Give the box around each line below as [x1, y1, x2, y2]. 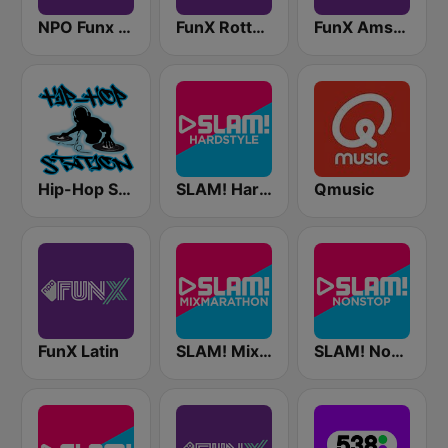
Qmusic [314, 179, 374, 199]
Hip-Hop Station [118, 179, 131, 199]
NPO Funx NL [118, 17, 131, 37]
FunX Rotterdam [252, 17, 265, 37]
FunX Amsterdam [393, 17, 406, 37]
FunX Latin [38, 341, 119, 361]
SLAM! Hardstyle [259, 179, 272, 199]
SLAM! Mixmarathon [259, 341, 272, 361]
